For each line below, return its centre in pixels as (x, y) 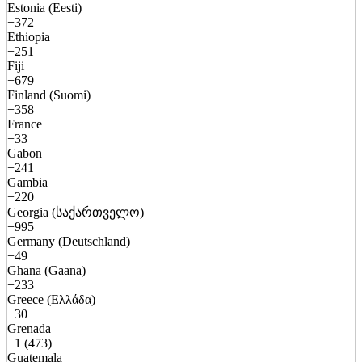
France (25, 124)
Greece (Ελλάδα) (51, 300)
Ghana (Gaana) (46, 271)
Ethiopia (29, 37)
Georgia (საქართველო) (76, 213)
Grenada (29, 329)
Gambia (27, 183)
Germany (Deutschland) (69, 242)
